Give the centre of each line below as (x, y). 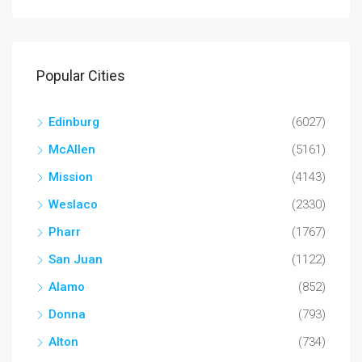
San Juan (76, 259)
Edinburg (74, 122)
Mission (71, 177)
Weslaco (73, 204)
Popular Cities (81, 76)
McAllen (72, 149)
